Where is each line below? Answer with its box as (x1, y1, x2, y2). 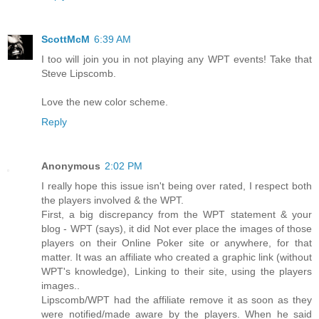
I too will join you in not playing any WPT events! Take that (41, 53, 312, 66)
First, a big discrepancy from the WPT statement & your (41, 209, 312, 221)
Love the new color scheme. (41, 96, 168, 108)
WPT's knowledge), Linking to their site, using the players (41, 266, 312, 278)
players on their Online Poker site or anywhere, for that (41, 237, 312, 249)
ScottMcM (41, 33, 90, 46)
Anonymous (41, 160, 100, 172)
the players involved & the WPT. (41, 194, 184, 206)
